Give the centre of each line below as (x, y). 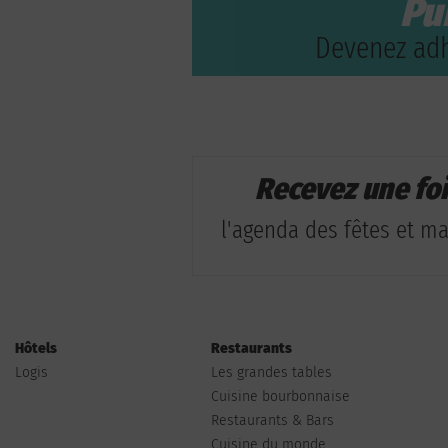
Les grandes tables (271, 372)
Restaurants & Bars (272, 420)
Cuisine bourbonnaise (280, 396)
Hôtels (36, 348)
